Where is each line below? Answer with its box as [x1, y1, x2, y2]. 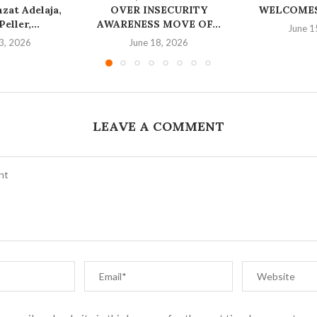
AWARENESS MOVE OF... [96, 18, 221, 31]
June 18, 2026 [129, 37, 189, 49]
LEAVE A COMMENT [92, 118, 224, 135]
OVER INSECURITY [110, 4, 207, 17]
